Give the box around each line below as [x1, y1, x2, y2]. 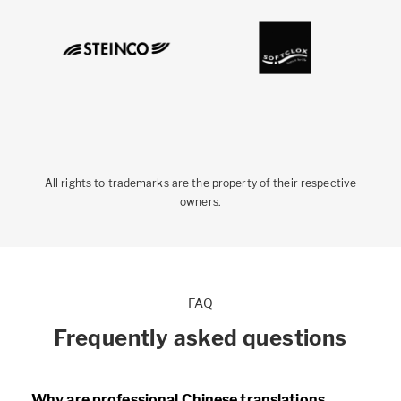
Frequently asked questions [54, 325, 347, 352]
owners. [180, 195, 221, 209]
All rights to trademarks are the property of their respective [44, 176, 357, 191]
